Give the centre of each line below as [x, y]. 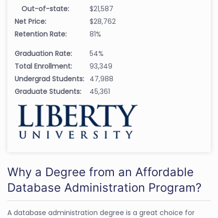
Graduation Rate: [43, 53]
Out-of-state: [45, 9]
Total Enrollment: [43, 66]
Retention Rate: [41, 34]
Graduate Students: [48, 91]
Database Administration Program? [104, 187]
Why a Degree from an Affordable [100, 172]
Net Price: [30, 21]
